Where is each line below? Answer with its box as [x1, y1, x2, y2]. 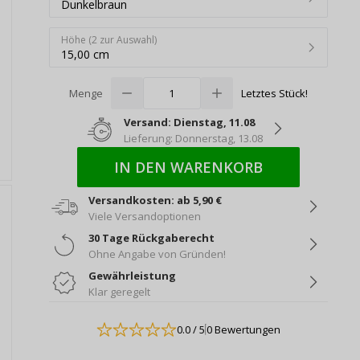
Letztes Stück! [240, 85, 308, 100]
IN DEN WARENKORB [113, 157, 263, 178]
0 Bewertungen [206, 321, 280, 337]
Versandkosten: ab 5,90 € [88, 193, 222, 208]
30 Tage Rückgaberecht [88, 231, 215, 246]
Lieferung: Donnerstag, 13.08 [123, 131, 263, 146]
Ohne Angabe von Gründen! [88, 247, 226, 262]
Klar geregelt [88, 284, 150, 300]
